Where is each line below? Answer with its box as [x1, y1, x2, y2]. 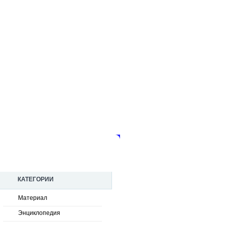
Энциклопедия [18, 209, 60, 216]
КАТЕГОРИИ [18, 176, 54, 183]
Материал [18, 194, 47, 201]
